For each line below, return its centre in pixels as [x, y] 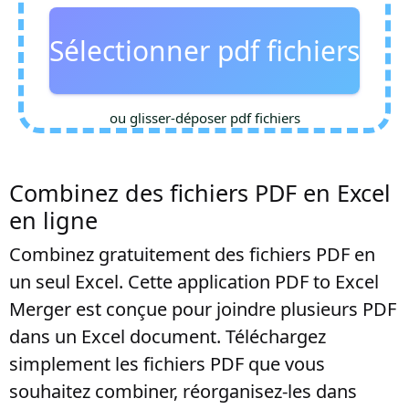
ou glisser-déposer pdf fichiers [204, 118]
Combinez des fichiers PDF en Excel [200, 193]
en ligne [53, 220]
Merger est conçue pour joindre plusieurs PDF [203, 309]
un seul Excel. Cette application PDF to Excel [194, 282]
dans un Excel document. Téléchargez [168, 336]
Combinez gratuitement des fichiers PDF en [192, 254]
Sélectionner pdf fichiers [204, 51]
